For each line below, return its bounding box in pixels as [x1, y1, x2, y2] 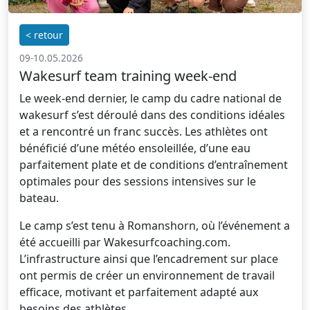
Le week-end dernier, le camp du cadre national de [19, 90, 282, 106]
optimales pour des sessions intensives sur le [19, 173, 256, 189]
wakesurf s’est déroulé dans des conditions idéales [19, 107, 285, 122]
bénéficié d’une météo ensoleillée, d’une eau [19, 140, 250, 156]
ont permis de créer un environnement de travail [19, 267, 275, 283]
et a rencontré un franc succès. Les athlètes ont [19, 123, 268, 139]
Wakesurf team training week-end [19, 66, 237, 85]
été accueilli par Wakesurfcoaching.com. [19, 234, 230, 250]
